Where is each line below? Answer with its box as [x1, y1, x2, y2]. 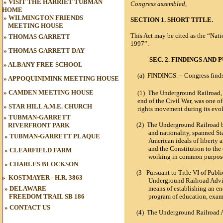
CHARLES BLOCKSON [9, 160, 78, 168]
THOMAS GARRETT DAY [8, 47, 85, 54]
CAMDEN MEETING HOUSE [8, 89, 98, 96]
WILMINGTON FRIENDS [8, 14, 83, 21]
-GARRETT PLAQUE [38, 132, 100, 140]
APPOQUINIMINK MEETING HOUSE [8, 75, 123, 82]
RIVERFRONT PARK [2, 121, 70, 129]
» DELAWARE [4, 185, 46, 192]
